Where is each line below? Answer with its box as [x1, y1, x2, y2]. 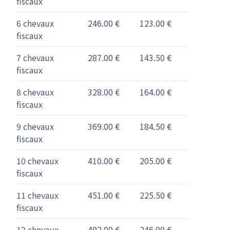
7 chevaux [16, 51, 54, 64]
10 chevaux [16, 155, 59, 167]
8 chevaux [16, 86, 54, 98]
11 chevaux [16, 189, 59, 201]
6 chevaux [16, 17, 54, 29]
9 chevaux [16, 120, 54, 132]
